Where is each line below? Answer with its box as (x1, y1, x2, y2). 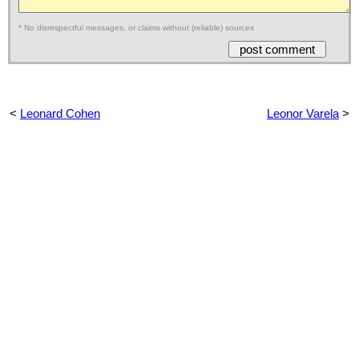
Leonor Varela (267, 107, 339, 120)
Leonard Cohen (20, 107, 100, 120)
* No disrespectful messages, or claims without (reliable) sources (18, 23, 254, 32)
